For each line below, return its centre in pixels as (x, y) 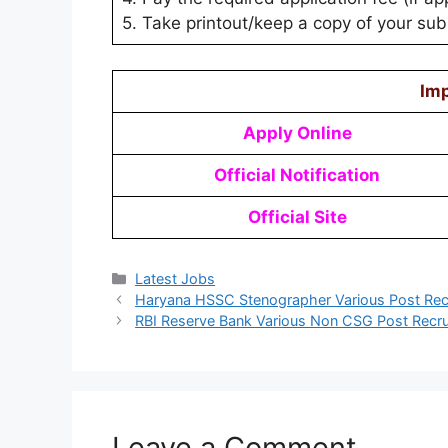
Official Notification (297, 175)
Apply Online (297, 133)
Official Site (297, 217)
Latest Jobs (175, 279)
